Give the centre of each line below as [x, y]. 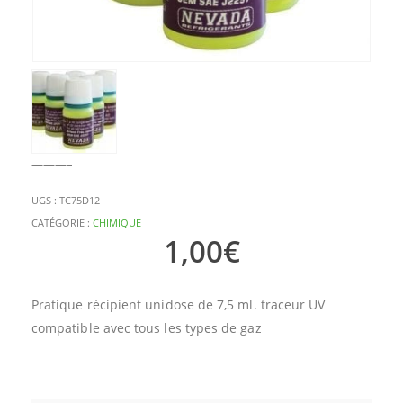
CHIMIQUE [117, 223]
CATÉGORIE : [62, 223]
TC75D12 [80, 200]
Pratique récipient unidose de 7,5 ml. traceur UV [179, 305]
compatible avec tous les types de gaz [147, 328]
